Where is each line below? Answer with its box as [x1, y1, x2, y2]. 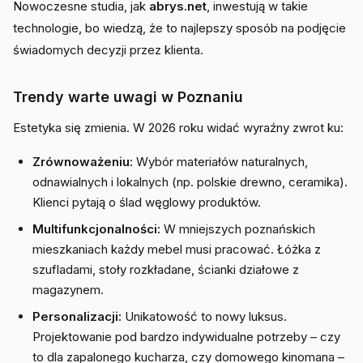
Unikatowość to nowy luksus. [122, 309, 287, 324]
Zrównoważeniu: [32, 154, 133, 169]
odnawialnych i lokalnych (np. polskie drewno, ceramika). [32, 174, 348, 190]
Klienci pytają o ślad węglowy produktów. [32, 194, 261, 210]
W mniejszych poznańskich [160, 221, 315, 237]
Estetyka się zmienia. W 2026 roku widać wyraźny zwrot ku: [13, 120, 344, 135]
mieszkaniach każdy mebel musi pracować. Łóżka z [32, 241, 321, 257]
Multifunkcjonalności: [32, 221, 160, 237]
